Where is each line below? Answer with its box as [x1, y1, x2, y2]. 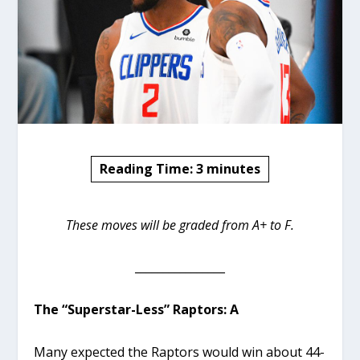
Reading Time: [100, 159, 196, 178]
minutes [207, 159, 260, 178]
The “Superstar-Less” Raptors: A [34, 300, 239, 318]
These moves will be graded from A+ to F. [66, 215, 294, 234]
